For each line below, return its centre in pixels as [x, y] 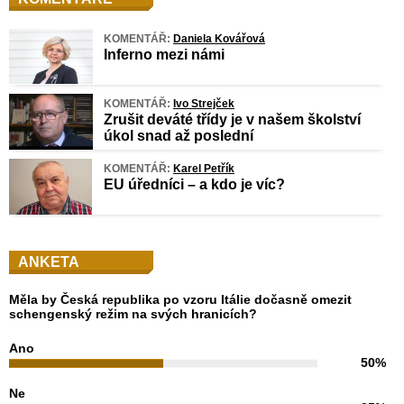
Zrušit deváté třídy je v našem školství [232, 119]
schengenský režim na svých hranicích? [133, 313]
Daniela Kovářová [219, 38]
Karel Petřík [204, 168]
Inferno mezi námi [164, 54]
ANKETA [49, 262]
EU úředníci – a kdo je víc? [194, 184]
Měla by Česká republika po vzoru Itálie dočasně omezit [180, 299]
